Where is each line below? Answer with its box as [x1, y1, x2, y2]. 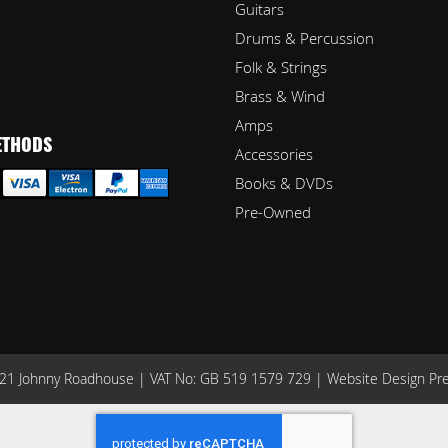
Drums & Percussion [235, 28, 375, 48]
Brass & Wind [235, 86, 326, 106]
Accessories [235, 144, 314, 164]
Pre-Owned [235, 202, 312, 222]
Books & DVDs [235, 173, 334, 193]
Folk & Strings [235, 57, 328, 77]
